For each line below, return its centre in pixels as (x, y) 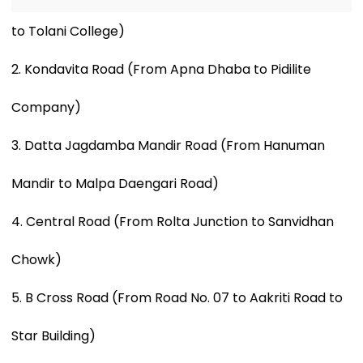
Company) (46, 107)
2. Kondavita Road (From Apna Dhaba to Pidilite (161, 69)
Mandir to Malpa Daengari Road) (115, 183)
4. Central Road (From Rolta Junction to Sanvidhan (173, 221)
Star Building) (53, 335)
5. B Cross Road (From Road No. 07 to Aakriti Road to (177, 297)
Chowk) (36, 259)
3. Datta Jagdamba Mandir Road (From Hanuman (168, 145)
